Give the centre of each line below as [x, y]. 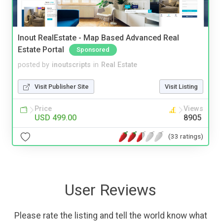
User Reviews [110, 190]
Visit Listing [181, 87]
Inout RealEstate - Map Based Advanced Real [98, 37]
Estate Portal [41, 50]
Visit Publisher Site [62, 87]
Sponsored [93, 50]
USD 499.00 [55, 118]
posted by [34, 65]
